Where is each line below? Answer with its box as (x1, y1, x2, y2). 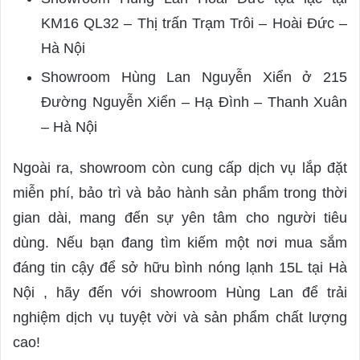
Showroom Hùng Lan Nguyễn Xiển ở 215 (41, 68, 347, 85)
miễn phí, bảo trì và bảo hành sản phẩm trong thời (13, 184, 347, 201)
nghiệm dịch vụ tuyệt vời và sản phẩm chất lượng (13, 309, 347, 325)
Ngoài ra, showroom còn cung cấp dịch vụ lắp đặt (13, 159, 347, 176)
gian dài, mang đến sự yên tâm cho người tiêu (13, 209, 347, 226)
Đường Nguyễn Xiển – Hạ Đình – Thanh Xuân (41, 93, 347, 110)
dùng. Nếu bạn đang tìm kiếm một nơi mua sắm (13, 234, 347, 251)
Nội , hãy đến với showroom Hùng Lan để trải (13, 284, 347, 301)
